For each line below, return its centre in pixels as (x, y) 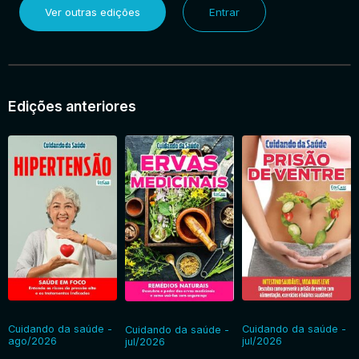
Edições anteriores (72, 106)
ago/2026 (32, 341)
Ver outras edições (93, 12)
